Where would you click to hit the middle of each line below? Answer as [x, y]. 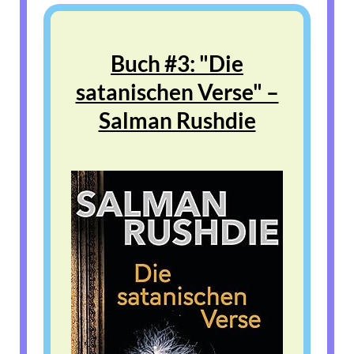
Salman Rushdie [177, 120]
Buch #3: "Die [177, 63]
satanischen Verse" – [177, 91]
